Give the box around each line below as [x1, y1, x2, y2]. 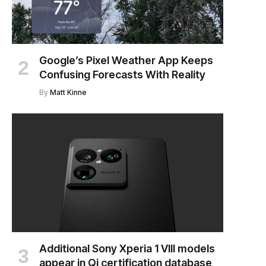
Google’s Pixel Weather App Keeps [39, 53, 213, 66]
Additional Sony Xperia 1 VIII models [39, 242, 215, 255]
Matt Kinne [50, 87, 87, 97]
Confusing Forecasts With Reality [39, 68, 205, 81]
